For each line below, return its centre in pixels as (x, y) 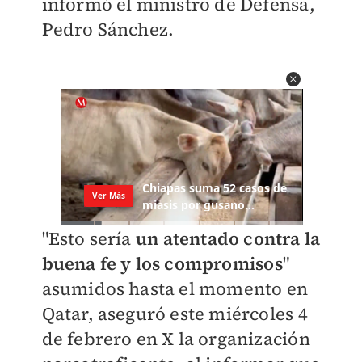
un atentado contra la (228, 239)
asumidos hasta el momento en (175, 289)
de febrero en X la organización (176, 339)
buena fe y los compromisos (162, 264)
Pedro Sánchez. (108, 29)
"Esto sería (88, 239)
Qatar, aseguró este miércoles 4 (175, 314)
